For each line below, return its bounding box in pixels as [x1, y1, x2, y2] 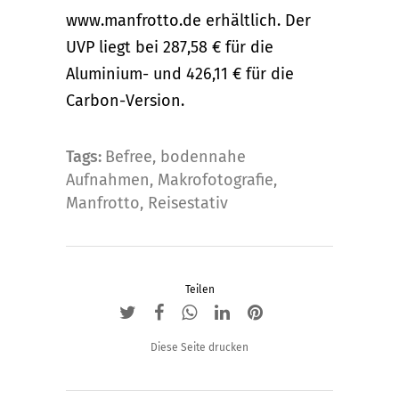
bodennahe [160, 147, 246, 167]
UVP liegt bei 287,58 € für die [66, 37, 273, 57]
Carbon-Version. [66, 91, 184, 110]
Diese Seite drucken [151, 341, 248, 354]
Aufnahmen [66, 170, 150, 190]
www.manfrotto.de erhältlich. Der [66, 11, 311, 30]
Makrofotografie [158, 170, 273, 190]
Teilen [184, 283, 215, 296]
